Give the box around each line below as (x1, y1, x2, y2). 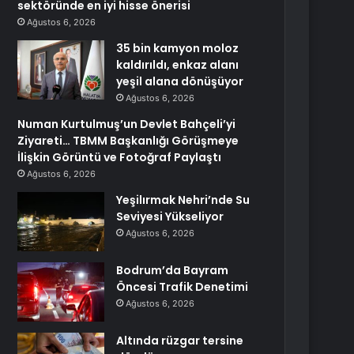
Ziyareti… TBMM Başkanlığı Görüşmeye (17, 133, 239, 149)
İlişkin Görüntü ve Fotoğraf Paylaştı (17, 149, 222, 165)
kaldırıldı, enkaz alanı (116, 57, 239, 73)
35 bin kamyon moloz (116, 40, 239, 56)
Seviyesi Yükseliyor (116, 209, 224, 224)
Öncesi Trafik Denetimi (116, 279, 249, 295)
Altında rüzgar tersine (116, 333, 244, 348)
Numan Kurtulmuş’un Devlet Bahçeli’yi (17, 116, 236, 132)
